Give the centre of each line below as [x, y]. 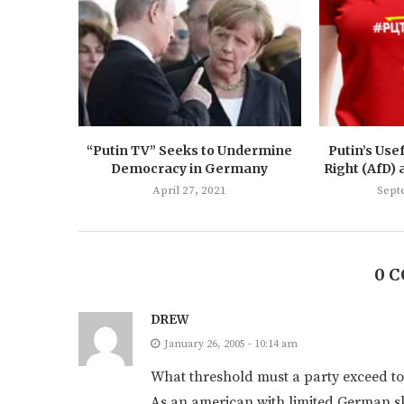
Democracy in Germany [190, 168]
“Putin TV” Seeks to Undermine [190, 150]
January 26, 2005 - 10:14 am [231, 344]
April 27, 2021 [190, 190]
